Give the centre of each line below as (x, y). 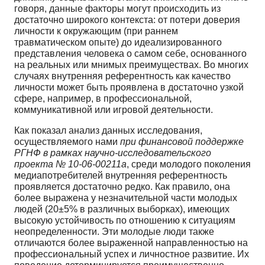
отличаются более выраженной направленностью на (131, 243)
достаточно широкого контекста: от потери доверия (127, 20)
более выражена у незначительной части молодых (126, 198)
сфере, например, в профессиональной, (103, 98)
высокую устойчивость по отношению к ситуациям (125, 220)
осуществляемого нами (67, 141)
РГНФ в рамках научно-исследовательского (113, 153)
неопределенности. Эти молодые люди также (114, 231)
